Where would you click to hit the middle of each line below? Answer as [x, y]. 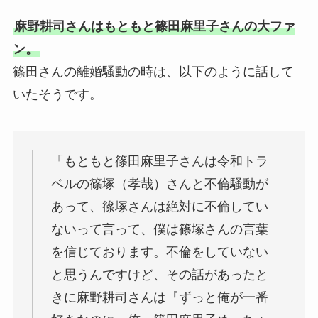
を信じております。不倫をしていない [159, 252]
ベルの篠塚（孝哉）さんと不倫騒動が [159, 184]
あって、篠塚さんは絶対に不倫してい [159, 207]
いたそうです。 [57, 94]
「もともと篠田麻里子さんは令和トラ [159, 161]
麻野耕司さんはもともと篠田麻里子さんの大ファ [154, 26]
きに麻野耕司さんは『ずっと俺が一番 [159, 298]
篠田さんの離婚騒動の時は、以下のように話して [153, 71]
